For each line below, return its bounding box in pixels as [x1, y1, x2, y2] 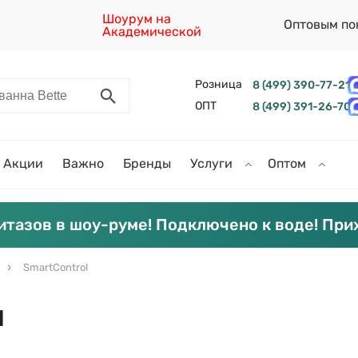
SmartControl [23, 261, 88, 273]
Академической [102, 24, 202, 39]
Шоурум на [102, 11, 172, 26]
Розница [194, 78, 242, 91]
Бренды [123, 156, 171, 171]
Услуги [190, 156, 236, 171]
